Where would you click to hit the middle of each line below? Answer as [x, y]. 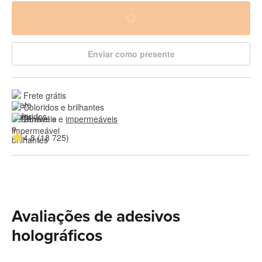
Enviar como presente [131, 54]
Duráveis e [44, 118]
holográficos [57, 235]
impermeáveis [92, 118]
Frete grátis [45, 95]
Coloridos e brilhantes [64, 107]
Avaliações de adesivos [96, 216]
